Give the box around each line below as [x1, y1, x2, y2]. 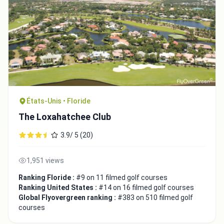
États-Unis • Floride [26, 96, 90, 105]
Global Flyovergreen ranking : [18, 193, 117, 201]
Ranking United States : [18, 183, 98, 191]
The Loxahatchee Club [18, 111, 111, 122]
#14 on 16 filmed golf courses [98, 183, 194, 191]
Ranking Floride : [18, 173, 76, 181]
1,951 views [26, 156, 64, 164]
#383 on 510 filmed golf [117, 193, 193, 201]
